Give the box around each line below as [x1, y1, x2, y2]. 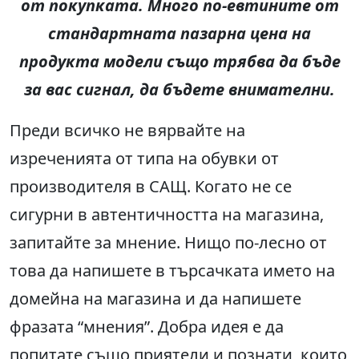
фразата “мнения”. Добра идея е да [10, 316, 284, 338]
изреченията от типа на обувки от [10, 147, 279, 170]
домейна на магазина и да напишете [10, 288, 301, 310]
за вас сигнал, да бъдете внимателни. [24, 79, 335, 101]
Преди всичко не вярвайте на [10, 119, 245, 142]
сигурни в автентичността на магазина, [10, 204, 324, 226]
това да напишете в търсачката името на [10, 260, 335, 282]
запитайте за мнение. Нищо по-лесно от [10, 232, 327, 254]
